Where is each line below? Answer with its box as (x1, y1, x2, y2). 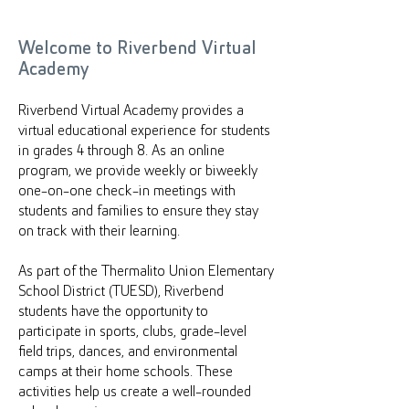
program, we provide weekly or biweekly (18, 163, 257, 179)
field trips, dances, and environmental (18, 344, 237, 360)
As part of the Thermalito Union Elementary (18, 264, 274, 279)
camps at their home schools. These (18, 364, 233, 380)
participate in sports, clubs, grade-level (18, 324, 246, 340)
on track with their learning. (18, 224, 180, 239)
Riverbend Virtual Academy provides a (18, 103, 244, 119)
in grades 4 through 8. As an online (18, 143, 225, 159)
